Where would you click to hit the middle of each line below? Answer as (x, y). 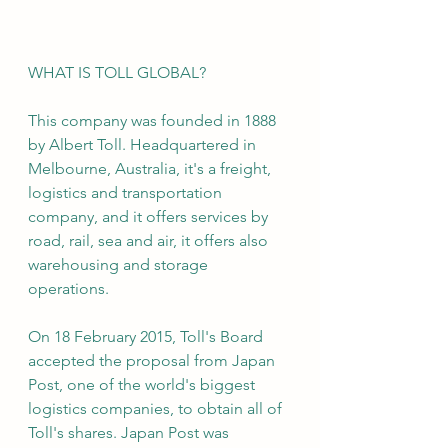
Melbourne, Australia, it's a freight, (151, 169)
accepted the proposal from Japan (153, 361)
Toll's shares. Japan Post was (130, 433)
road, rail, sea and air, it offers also (150, 241)
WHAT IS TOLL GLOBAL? (117, 73)
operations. (68, 289)
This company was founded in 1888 (154, 121)
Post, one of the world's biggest (143, 385)
